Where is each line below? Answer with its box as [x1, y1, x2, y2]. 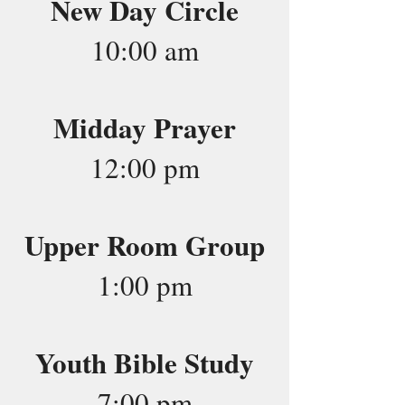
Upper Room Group [24, 224, 265, 266]
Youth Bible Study [35, 342, 254, 383]
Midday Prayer [53, 107, 236, 148]
